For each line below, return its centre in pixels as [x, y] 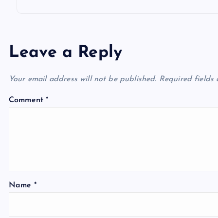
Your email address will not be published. [83, 79]
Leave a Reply [66, 53]
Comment [27, 100]
